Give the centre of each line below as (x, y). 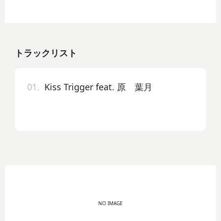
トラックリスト (46, 53)
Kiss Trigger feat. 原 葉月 (96, 87)
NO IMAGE (110, 203)
